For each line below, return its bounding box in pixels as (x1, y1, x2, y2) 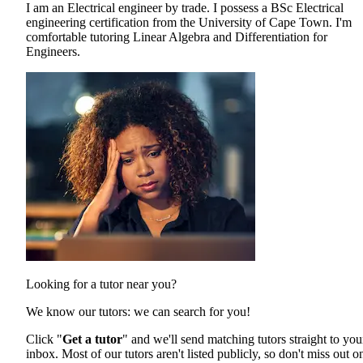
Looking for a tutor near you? (26, 277, 177, 292)
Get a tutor (62, 332, 122, 347)
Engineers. (26, 45, 80, 59)
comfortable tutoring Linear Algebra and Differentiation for (26, 30, 327, 45)
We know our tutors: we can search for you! (26, 305, 250, 319)
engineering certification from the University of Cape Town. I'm (26, 15, 352, 30)
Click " (26, 332, 62, 347)
